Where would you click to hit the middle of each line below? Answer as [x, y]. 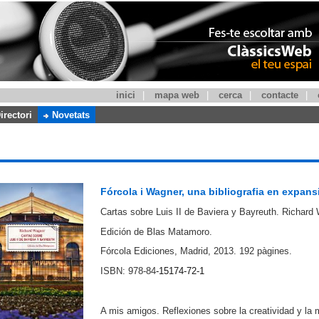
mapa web [177, 95]
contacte [279, 95]
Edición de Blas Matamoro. [156, 231]
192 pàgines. [265, 251]
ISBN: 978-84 [128, 271]
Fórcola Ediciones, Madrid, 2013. [168, 251]
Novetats [70, 115]
